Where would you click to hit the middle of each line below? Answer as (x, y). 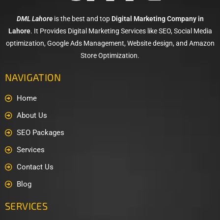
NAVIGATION (33, 77)
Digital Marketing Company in (157, 18)
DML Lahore (34, 18)
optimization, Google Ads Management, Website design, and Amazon (110, 43)
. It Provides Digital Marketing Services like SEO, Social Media (121, 31)
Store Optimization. (110, 55)
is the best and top (82, 18)
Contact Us (35, 167)
